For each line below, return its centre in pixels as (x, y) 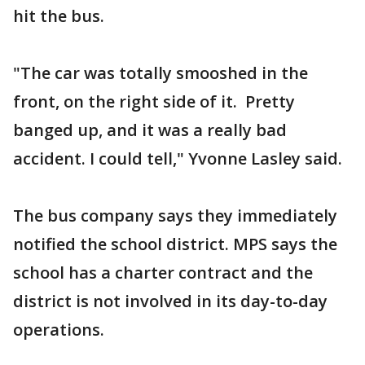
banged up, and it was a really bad (150, 130)
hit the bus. (59, 16)
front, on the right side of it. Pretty (154, 101)
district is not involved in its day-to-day (170, 301)
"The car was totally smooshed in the (161, 73)
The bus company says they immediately (175, 215)
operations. (59, 330)
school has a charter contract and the (163, 273)
